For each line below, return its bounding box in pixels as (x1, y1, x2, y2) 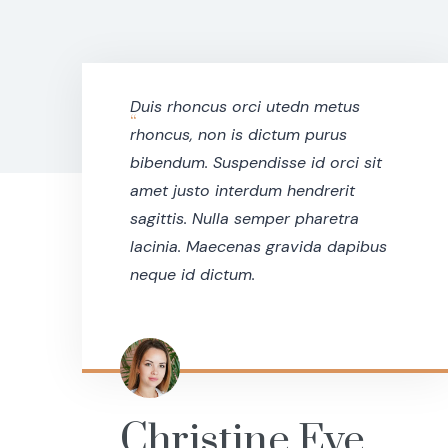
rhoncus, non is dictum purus (130, 124, 347, 146)
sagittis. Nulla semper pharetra (130, 208, 359, 230)
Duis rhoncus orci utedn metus (130, 96, 360, 118)
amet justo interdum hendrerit (130, 180, 355, 202)
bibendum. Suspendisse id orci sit (130, 152, 382, 174)
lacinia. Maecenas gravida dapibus (130, 236, 387, 258)
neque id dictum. (130, 264, 255, 286)
